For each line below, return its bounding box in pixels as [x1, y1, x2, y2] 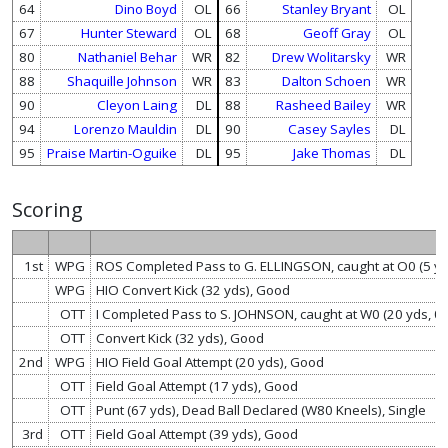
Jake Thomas [292, 143, 371, 162]
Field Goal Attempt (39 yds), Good [96, 424, 299, 443]
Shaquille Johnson [66, 71, 177, 90]
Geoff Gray [302, 23, 371, 42]
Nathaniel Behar [77, 47, 177, 66]
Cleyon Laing [96, 95, 177, 114]
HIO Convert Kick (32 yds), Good [96, 280, 291, 299]
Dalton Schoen [281, 71, 371, 90]
